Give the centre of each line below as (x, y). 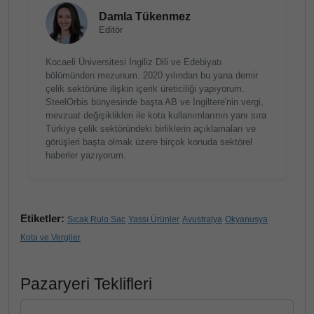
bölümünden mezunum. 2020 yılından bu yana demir (152, 75)
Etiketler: (42, 218)
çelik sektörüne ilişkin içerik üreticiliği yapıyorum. (145, 89)
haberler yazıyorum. (86, 155)
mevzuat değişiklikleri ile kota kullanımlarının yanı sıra (156, 115)
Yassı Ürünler (154, 219)
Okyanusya (246, 219)
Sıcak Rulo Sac (96, 219)
